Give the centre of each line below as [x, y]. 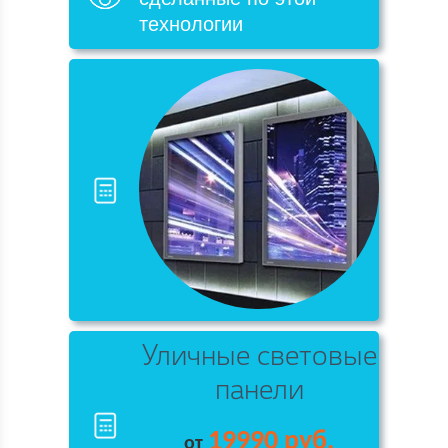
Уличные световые [259, 358]
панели [259, 392]
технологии [191, 24]
